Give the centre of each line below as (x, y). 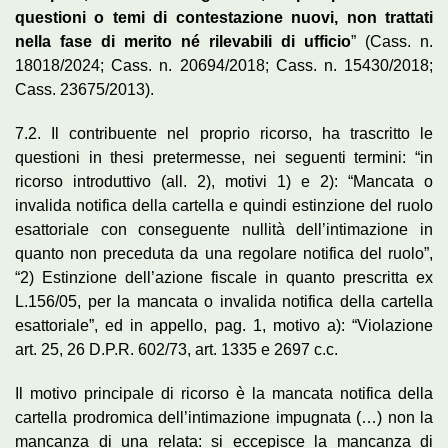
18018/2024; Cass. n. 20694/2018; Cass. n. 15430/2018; (224, 65)
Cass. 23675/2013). (84, 89)
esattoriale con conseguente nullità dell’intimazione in (224, 229)
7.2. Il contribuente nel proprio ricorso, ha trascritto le (224, 133)
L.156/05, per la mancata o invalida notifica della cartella (224, 301)
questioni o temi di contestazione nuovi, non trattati (224, 17)
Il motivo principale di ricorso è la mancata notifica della (224, 393)
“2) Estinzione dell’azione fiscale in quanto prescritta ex (224, 277)
